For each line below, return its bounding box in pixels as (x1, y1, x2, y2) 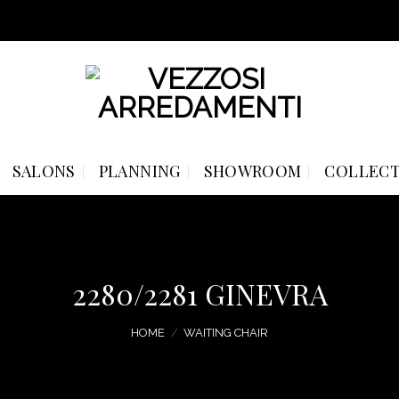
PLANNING (98, 159, 181, 182)
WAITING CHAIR (183, 326, 269, 339)
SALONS (12, 159, 76, 182)
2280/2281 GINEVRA (71, 274, 328, 313)
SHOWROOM (203, 159, 302, 182)
